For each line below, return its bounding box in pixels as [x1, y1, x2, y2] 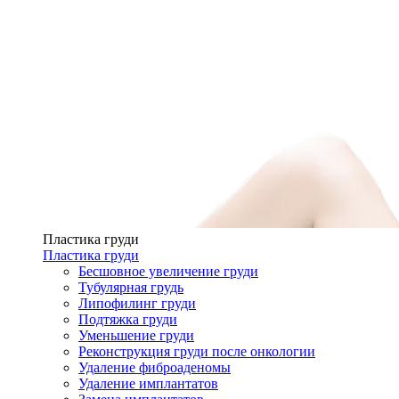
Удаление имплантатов [78, 376, 218, 391]
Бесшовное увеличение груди [78, 264, 258, 279]
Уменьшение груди [78, 328, 194, 343]
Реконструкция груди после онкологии [78, 344, 315, 359]
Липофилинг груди [78, 296, 196, 311]
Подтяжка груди [78, 312, 177, 327]
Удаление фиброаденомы [78, 360, 231, 375]
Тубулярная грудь [78, 280, 183, 295]
